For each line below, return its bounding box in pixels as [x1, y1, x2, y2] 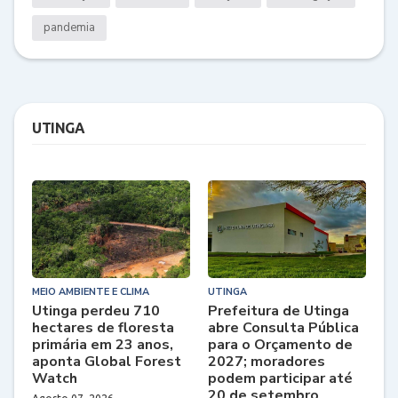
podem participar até [208, 368, 353, 388]
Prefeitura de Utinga [208, 300, 349, 321]
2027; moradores [208, 351, 325, 371]
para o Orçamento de [208, 334, 353, 354]
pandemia [44, 19, 95, 36]
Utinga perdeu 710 [32, 300, 160, 321]
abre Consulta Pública [208, 317, 359, 338]
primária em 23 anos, [32, 334, 173, 354]
